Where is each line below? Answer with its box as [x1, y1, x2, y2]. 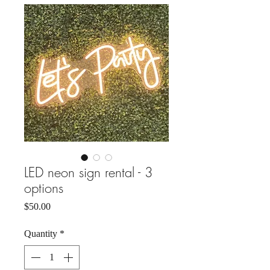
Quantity [24, 228, 57, 239]
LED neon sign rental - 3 [24, 163, 153, 182]
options [24, 179, 63, 198]
